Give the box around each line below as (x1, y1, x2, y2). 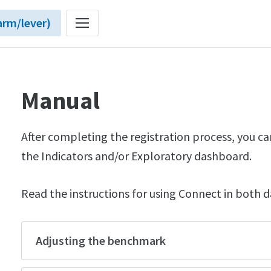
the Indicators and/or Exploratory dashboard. (21, 148, 252, 163)
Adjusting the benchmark (36, 233, 166, 248)
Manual (21, 85, 100, 116)
